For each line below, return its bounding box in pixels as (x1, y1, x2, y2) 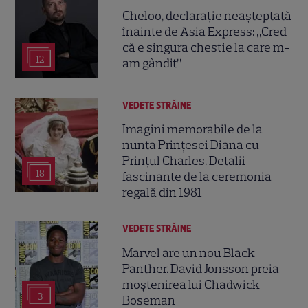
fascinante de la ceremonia (122, 169, 272, 185)
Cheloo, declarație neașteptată (122, 8, 292, 23)
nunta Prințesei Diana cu (122, 137, 260, 153)
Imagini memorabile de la (122, 122, 263, 137)
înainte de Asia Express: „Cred (122, 23, 287, 39)
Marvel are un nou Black (122, 245, 256, 261)
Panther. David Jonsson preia (122, 261, 280, 276)
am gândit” (122, 55, 182, 71)
